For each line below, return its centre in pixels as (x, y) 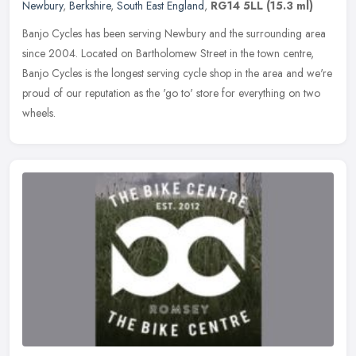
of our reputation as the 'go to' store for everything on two (187, 93)
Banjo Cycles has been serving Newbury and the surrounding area (174, 33)
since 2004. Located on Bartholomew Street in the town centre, (168, 53)
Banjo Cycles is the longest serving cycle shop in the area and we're (177, 73)
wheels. (39, 112)
